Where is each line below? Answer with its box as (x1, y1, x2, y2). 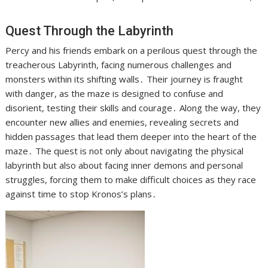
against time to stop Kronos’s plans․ (5, 188, 157, 200)
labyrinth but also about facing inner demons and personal (5, 159, 243, 172)
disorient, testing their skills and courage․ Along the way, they (5, 102, 261, 114)
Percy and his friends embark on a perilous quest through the (5, 44, 258, 57)
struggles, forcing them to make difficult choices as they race (5, 173, 257, 186)
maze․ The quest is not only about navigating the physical (5, 145, 244, 157)
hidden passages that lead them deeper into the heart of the (5, 130, 257, 143)
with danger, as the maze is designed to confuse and (5, 87, 224, 100)
